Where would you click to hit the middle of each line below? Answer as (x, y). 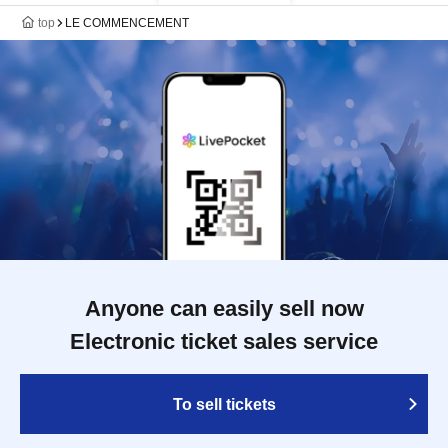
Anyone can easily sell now (224, 308)
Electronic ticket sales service (224, 341)
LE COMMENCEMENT (127, 23)
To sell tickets (224, 404)
